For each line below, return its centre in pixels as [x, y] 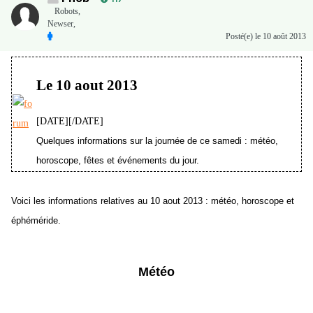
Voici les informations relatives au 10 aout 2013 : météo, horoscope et [153, 201]
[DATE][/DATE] [70, 122]
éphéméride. [36, 221]
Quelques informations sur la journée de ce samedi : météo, [157, 141]
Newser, [61, 24]
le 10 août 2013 [281, 37]
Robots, [67, 12]
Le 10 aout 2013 [87, 85]
